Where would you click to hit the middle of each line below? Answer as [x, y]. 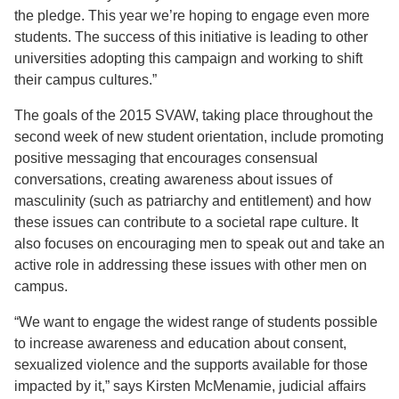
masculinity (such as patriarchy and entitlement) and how [193, 201]
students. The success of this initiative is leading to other [191, 37]
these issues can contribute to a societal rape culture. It [186, 223]
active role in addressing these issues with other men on [191, 265]
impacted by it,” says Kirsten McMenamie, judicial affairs [190, 387]
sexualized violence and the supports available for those [191, 365]
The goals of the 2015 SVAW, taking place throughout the [194, 116]
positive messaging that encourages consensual [166, 159]
